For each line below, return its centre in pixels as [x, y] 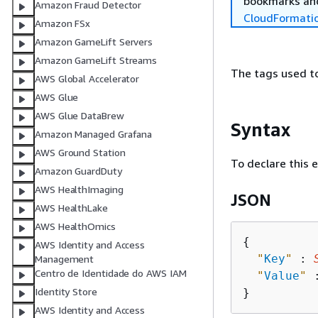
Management [65, 259]
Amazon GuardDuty [78, 171]
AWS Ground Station [80, 153]
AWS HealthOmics [75, 226]
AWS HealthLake [71, 208]
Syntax [261, 130]
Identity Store [66, 292]
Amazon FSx [63, 23]
